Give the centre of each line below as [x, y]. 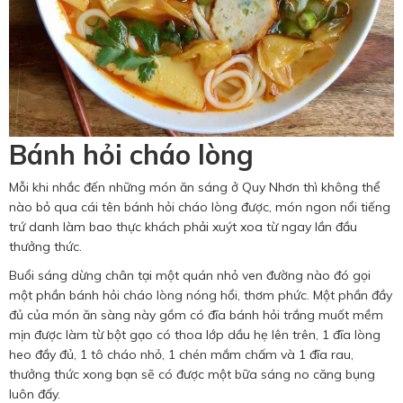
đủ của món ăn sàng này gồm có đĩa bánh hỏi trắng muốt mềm [196, 314]
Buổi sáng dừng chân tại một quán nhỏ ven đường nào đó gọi [190, 275]
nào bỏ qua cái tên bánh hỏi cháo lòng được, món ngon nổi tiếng [200, 206]
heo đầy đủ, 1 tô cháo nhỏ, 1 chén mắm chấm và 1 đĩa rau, [181, 354]
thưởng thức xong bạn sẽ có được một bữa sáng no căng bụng [192, 374]
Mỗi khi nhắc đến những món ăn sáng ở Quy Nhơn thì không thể [195, 187]
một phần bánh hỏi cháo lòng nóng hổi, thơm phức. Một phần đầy [201, 295]
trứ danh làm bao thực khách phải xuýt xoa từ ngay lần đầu [183, 226]
